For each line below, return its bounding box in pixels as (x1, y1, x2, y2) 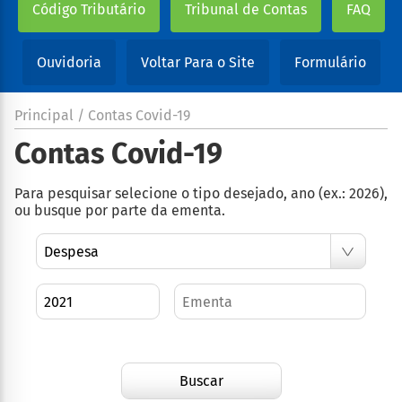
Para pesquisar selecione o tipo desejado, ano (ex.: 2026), (14, 185, 388, 203)
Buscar (179, 372, 223, 389)
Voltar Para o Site (140, 54, 255, 72)
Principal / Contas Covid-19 (14, 107, 190, 125)
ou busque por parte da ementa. (14, 202, 225, 220)
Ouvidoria (36, 54, 101, 72)
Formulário (293, 54, 366, 72)
